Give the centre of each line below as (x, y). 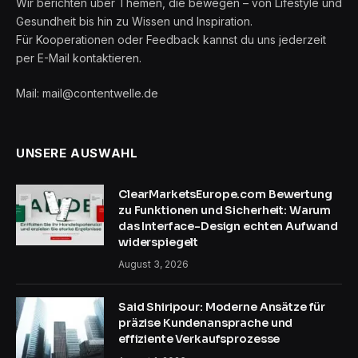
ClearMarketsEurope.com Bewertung (225, 194)
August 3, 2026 (153, 264)
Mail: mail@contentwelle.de (87, 93)
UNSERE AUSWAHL (77, 153)
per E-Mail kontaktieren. (79, 58)
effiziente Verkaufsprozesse (199, 338)
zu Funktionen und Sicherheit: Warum (225, 210)
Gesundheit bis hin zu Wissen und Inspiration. (134, 21)
